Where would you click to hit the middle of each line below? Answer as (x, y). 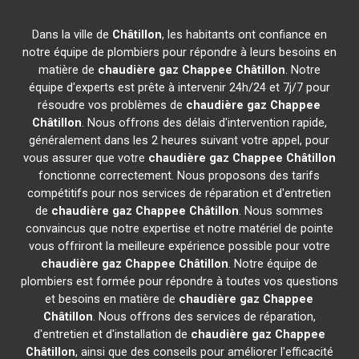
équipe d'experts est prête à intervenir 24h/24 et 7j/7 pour (179, 87)
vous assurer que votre (85, 158)
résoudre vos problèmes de (112, 105)
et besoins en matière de (112, 299)
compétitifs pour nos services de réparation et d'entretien (179, 193)
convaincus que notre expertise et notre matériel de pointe (179, 228)
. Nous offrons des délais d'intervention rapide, (204, 123)
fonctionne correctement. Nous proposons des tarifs (179, 175)
